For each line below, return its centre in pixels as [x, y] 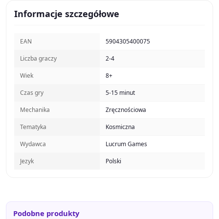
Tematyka [33, 127]
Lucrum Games [126, 144]
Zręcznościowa [126, 109]
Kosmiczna [120, 127]
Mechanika [35, 109]
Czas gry [32, 92]
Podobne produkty [46, 213]
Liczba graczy [38, 58]
